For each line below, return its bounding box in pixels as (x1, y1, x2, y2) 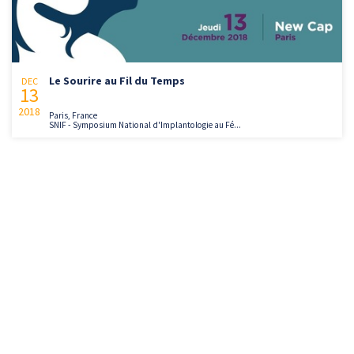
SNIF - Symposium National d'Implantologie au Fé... (49, 119, 241, 131)
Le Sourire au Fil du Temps (49, 73, 185, 88)
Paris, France (49, 110, 97, 122)
